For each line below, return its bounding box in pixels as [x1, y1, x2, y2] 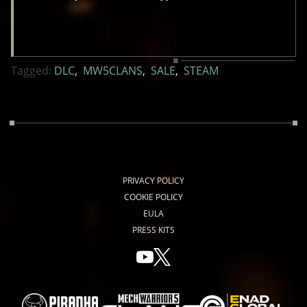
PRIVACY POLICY [123, 174, 184, 186]
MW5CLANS [83, 62, 143, 78]
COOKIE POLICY [124, 191, 183, 203]
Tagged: [11, 62, 51, 78]
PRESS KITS [132, 223, 175, 236]
